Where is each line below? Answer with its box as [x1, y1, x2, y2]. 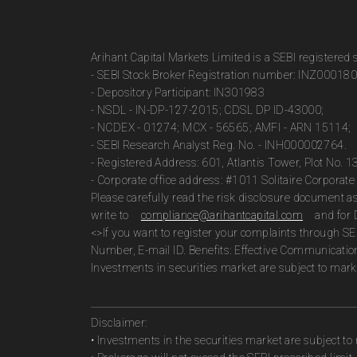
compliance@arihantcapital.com [140, 209, 303, 222]
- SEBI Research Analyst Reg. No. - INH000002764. [91, 139, 347, 151]
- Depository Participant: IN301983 [91, 86, 265, 99]
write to [91, 209, 131, 222]
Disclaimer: [91, 316, 147, 329]
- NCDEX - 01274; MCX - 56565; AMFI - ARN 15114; [91, 121, 351, 134]
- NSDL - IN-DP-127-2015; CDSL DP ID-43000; [91, 104, 324, 116]
